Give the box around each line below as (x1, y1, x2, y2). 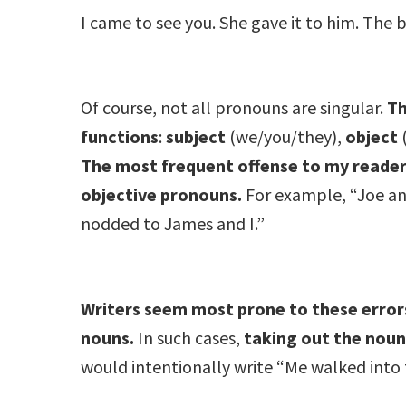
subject (166, 124, 227, 148)
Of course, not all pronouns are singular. (81, 95, 388, 119)
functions (81, 124, 159, 148)
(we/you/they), (226, 124, 346, 148)
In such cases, (134, 325, 245, 349)
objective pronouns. (81, 182, 243, 206)
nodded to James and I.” (81, 211, 266, 235)
